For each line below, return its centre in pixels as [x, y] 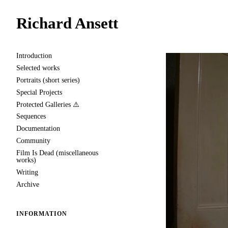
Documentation [38, 129]
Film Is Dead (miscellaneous [57, 153]
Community [33, 141]
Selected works [38, 68]
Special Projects [39, 92]
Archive [28, 184]
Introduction [34, 56]
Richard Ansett [67, 23]
